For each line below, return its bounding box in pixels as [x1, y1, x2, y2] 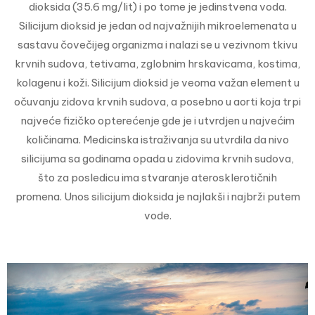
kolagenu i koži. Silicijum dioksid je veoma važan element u [15, 75, 300, 89]
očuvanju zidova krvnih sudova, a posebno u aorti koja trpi [14, 94, 301, 108]
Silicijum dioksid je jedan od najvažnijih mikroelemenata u [18, 18, 297, 32]
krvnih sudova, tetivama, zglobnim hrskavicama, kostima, [15, 56, 300, 70]
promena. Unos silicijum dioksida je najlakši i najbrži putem [15, 189, 300, 203]
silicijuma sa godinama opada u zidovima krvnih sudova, [21, 151, 294, 165]
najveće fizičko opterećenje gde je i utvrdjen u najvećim [20, 113, 295, 127]
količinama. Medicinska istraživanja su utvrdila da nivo [26, 132, 289, 146]
